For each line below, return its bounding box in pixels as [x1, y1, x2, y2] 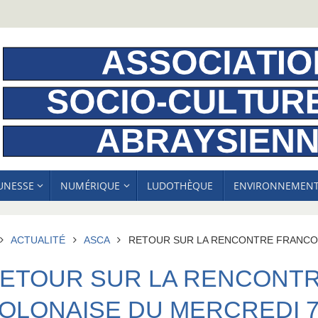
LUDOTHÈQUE [146, 179, 213, 193]
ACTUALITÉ [10, 235, 65, 246]
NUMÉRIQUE [60, 179, 121, 193]
